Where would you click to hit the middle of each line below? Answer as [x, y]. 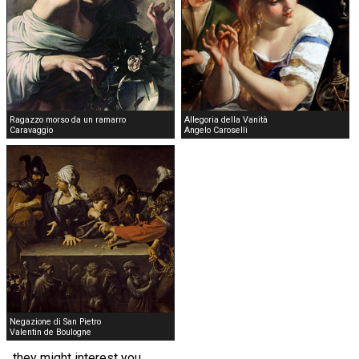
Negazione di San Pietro [55, 321]
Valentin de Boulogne [50, 332]
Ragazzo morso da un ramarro [68, 119]
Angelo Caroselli [216, 130]
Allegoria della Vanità [226, 119]
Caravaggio [31, 130]
